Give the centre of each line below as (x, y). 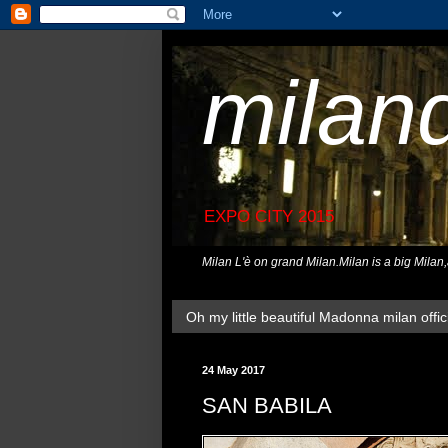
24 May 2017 (233, 370)
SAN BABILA (267, 405)
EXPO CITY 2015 (269, 217)
